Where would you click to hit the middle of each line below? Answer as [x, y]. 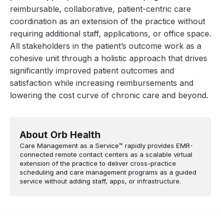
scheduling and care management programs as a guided [108, 172]
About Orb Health [60, 134]
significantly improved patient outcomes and [92, 71]
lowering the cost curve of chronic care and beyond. [109, 95]
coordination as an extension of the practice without [108, 21]
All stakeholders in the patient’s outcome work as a [106, 46]
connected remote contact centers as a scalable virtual [106, 154]
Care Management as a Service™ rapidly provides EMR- [106, 145]
